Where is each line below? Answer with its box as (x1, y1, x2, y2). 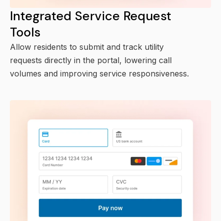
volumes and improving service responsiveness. (10, 69, 189, 79)
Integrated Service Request (10, 8, 171, 25)
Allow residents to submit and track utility (10, 42, 164, 52)
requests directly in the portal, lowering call (10, 55, 172, 66)
